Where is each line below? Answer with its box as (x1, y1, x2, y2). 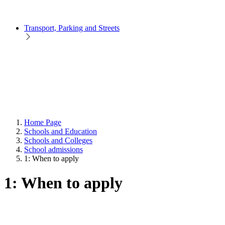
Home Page (24, 118, 61, 127)
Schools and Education (24, 127, 97, 136)
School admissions (24, 145, 83, 154)
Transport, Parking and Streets (24, 23, 120, 32)
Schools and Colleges (24, 136, 92, 145)
